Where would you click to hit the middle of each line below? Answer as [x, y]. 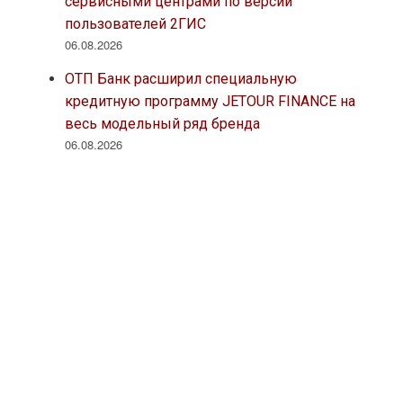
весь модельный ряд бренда [162, 124]
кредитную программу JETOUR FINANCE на [210, 102]
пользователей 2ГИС [135, 24]
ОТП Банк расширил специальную [180, 79]
